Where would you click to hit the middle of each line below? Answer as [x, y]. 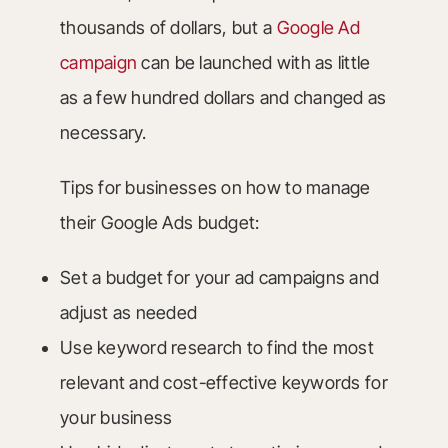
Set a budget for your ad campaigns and [219, 277]
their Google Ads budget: [159, 222]
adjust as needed [128, 312]
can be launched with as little [254, 62]
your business [116, 417]
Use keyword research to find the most [216, 347]
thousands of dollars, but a [168, 27]
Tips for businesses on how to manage [215, 187]
